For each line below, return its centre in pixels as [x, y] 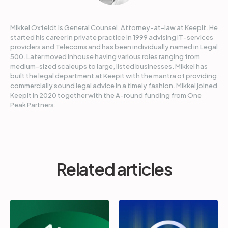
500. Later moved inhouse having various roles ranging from [105, 56]
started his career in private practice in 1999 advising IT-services [112, 37]
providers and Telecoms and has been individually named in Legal [114, 47]
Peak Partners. [33, 105]
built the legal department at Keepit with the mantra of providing [113, 76]
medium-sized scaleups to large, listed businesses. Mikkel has [109, 66]
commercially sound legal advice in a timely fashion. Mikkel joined [114, 85]
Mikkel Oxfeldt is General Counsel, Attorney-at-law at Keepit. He [114, 27]
